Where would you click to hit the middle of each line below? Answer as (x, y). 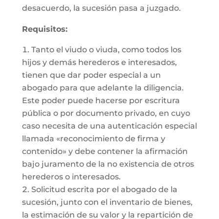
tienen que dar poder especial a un (91, 75)
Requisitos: (44, 29)
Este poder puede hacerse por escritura (101, 100)
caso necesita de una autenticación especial (109, 126)
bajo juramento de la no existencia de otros (108, 164)
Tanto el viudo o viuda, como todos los (106, 50)
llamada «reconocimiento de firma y (93, 139)
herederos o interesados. (71, 177)
